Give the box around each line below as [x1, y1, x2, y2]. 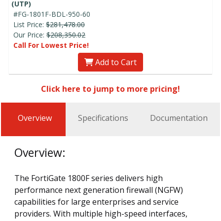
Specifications [78, 112, 128, 123]
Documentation [150, 112, 208, 123]
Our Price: [13, 30, 46, 39]
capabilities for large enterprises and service [14, 196, 179, 207]
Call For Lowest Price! [13, 40, 89, 50]
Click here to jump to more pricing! [41, 83, 180, 94]
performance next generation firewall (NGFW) [14, 184, 183, 195]
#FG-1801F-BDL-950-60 [13, 9, 90, 19]
